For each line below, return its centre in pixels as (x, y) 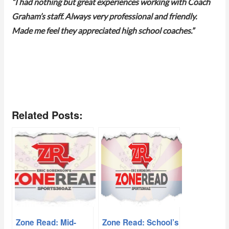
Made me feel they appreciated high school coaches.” (103, 31)
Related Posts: (47, 115)
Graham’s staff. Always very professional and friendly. (104, 17)
